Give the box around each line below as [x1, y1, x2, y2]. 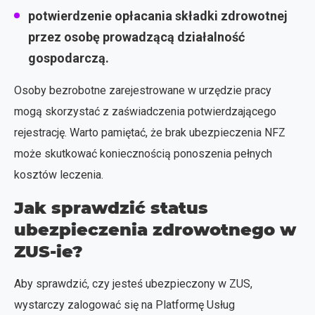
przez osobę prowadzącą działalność [28, 29, 245, 44]
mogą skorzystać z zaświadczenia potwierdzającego [14, 104, 276, 118]
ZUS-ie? [14, 240, 83, 262]
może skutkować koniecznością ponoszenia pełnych [14, 146, 272, 160]
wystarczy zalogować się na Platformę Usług [14, 297, 235, 311]
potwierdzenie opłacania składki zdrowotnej [28, 8, 288, 23]
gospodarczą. [28, 50, 109, 65]
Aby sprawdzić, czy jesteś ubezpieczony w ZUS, [14, 276, 252, 290]
